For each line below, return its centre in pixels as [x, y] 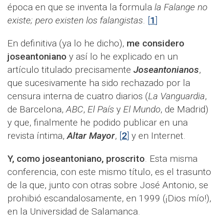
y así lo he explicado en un [122, 57]
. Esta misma [171, 159]
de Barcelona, [37, 109]
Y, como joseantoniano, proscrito [76, 159]
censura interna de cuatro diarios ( [78, 96]
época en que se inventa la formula [81, 7]
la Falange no [181, 7]
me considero [155, 44]
